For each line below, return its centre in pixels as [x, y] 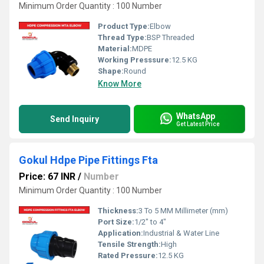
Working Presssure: [135, 60]
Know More [120, 84]
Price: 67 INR [47, 176]
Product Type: [124, 26]
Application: [121, 233]
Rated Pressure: [128, 255]
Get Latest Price [198, 124]
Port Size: [116, 222]
